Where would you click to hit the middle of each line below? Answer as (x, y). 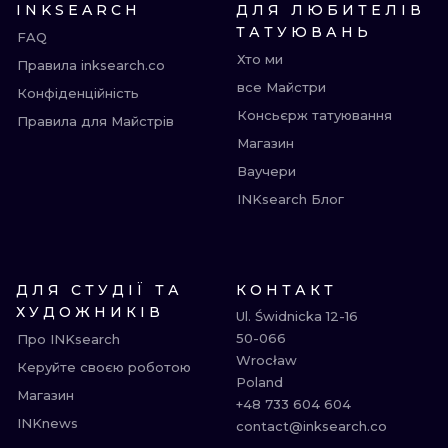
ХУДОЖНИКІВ (90, 312)
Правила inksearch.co (91, 65)
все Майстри (281, 87)
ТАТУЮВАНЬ (304, 32)
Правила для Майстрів (95, 121)
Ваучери (266, 171)
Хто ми (260, 59)
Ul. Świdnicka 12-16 (297, 316)
